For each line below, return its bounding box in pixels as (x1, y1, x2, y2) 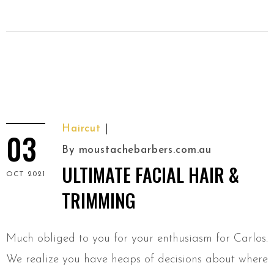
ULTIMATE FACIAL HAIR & (62, 161, 239, 189)
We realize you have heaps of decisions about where (6, 254, 268, 266)
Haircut (62, 124, 101, 135)
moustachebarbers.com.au (78, 145, 212, 156)
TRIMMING (62, 187, 136, 215)
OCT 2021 (6, 171, 45, 179)
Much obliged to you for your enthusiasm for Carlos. (6, 233, 268, 245)
